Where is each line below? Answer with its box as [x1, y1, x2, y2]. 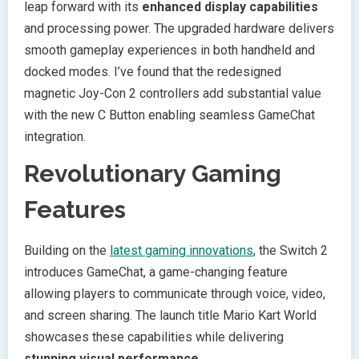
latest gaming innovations [110, 243, 253, 259]
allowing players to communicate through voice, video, [24, 286, 325, 302]
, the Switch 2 [253, 243, 328, 259]
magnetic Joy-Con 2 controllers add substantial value [24, 86, 321, 102]
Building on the [24, 243, 110, 259]
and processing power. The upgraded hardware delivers [24, 21, 334, 37]
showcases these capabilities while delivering [24, 329, 284, 345]
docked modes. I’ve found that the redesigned [24, 64, 281, 80]
